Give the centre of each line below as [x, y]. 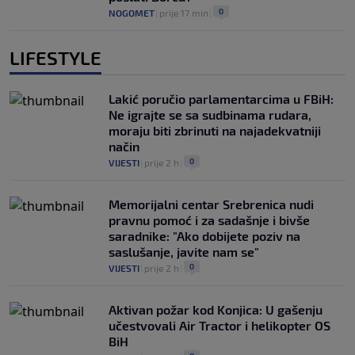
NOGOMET [132, 13]
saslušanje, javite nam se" [184, 252]
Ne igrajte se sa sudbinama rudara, [210, 115]
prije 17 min [184, 13]
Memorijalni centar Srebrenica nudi [211, 204]
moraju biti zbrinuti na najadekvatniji [215, 131]
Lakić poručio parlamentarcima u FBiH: [221, 99]
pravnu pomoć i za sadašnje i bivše [209, 220]
